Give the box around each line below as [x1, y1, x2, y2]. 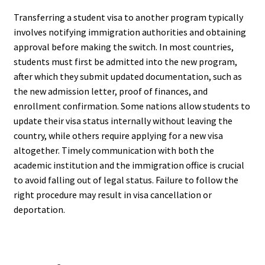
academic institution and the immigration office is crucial [13, 159, 244, 172]
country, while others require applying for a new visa [13, 130, 223, 142]
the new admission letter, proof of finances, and [13, 85, 208, 98]
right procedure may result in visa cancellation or [13, 189, 212, 201]
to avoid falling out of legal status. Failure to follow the [13, 174, 238, 186]
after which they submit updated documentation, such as [13, 70, 242, 83]
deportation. [13, 203, 65, 216]
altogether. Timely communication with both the [13, 144, 214, 157]
